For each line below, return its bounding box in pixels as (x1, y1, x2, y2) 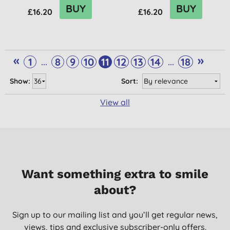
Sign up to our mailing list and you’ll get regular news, (12, 209, 218, 220)
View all (100, 97, 130, 107)
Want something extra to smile (22, 167, 208, 181)
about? (93, 183, 137, 197)
